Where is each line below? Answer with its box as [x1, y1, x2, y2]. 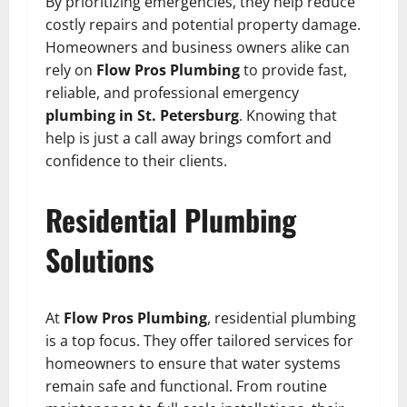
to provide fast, [240, 60, 347, 81]
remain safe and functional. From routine [45, 376, 327, 397]
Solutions [45, 238, 154, 282]
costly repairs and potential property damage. [45, 15, 361, 35]
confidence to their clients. [45, 151, 227, 172]
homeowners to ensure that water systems [45, 353, 341, 374]
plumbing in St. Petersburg [45, 105, 239, 126]
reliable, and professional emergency [45, 83, 299, 104]
